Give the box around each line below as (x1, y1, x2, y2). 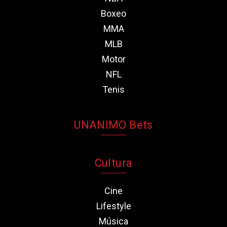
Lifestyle (96, 200, 131, 211)
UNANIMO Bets (74, 118, 153, 131)
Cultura (94, 156, 133, 169)
